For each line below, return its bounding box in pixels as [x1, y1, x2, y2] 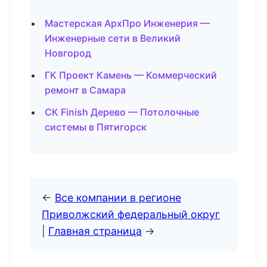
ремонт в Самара [45, 84, 126, 96]
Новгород [45, 47, 91, 59]
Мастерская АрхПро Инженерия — [45, 17, 210, 29]
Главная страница [48, 225, 142, 237]
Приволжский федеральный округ [42, 208, 220, 221]
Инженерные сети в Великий [45, 32, 181, 44]
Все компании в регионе [55, 191, 181, 204]
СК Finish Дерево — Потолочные [45, 106, 199, 118]
